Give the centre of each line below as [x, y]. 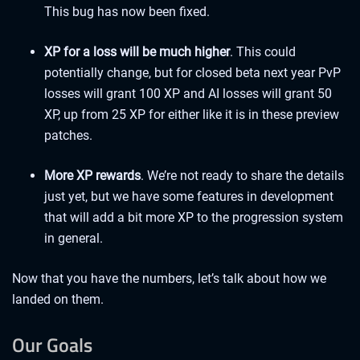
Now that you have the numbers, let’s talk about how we [169, 278]
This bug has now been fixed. [127, 11]
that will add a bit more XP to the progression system [194, 217]
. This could [263, 51]
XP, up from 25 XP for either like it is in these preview [192, 114]
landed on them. [58, 299]
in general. [74, 238]
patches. [68, 135]
